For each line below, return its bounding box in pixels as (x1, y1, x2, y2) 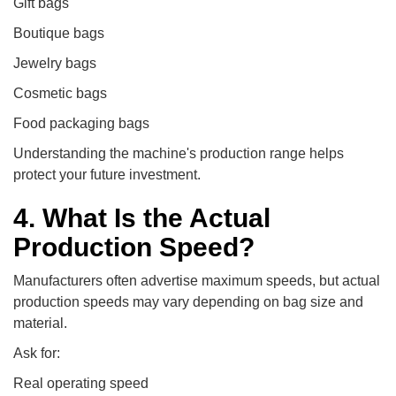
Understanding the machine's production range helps (13, 145, 344, 161)
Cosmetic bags (13, 85, 107, 101)
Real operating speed (13, 375, 148, 391)
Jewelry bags (13, 55, 96, 71)
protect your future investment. (13, 166, 201, 182)
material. (13, 315, 67, 331)
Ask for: (13, 345, 60, 361)
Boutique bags (13, 25, 104, 41)
